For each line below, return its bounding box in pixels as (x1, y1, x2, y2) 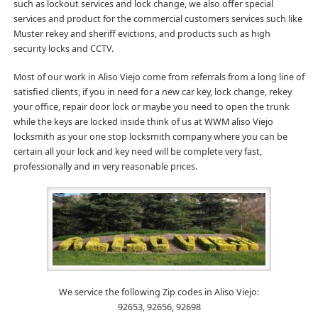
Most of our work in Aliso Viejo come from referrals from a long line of (13, 70, 305, 83)
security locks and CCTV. (13, 43, 114, 55)
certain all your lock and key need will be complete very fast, (13, 145, 262, 158)
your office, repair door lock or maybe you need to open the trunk (13, 100, 290, 113)
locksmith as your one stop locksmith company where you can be (13, 130, 287, 143)
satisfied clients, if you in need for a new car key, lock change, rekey (13, 85, 292, 98)
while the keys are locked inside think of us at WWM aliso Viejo (13, 115, 273, 128)
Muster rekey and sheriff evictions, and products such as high (13, 28, 270, 40)
